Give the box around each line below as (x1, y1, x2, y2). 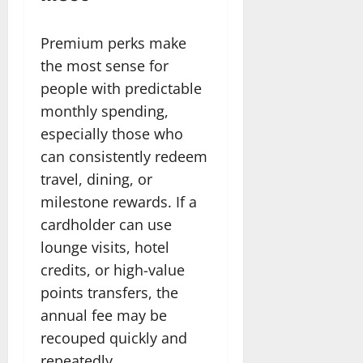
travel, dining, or (41, 169, 152, 189)
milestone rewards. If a (41, 191, 197, 211)
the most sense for (41, 55, 169, 75)
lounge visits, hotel (41, 237, 169, 257)
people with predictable (41, 78, 202, 98)
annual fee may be (41, 305, 167, 325)
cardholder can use (41, 214, 172, 234)
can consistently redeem (41, 146, 207, 166)
